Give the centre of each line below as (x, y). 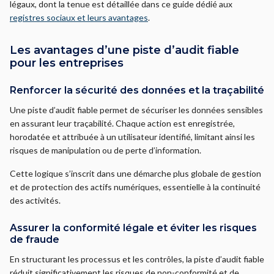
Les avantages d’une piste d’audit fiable (124, 50)
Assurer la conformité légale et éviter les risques (133, 228)
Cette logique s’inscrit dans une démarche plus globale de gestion (135, 173)
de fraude (35, 239)
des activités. (35, 200)
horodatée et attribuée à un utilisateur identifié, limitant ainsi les (132, 137)
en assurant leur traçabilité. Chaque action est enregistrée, (122, 123)
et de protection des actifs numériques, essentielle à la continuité (135, 187)
